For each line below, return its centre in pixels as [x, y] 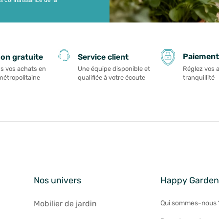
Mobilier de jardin [65, 204]
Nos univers [57, 181]
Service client [103, 57]
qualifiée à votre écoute [111, 78]
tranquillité [198, 77]
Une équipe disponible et [114, 69]
